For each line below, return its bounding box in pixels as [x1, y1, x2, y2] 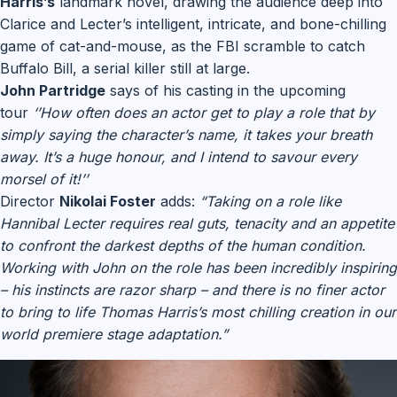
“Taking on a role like [199, 192, 341, 210]
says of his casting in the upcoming [105, 82, 346, 99]
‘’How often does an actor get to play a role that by [33, 104, 375, 121]
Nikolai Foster [59, 192, 156, 210]
